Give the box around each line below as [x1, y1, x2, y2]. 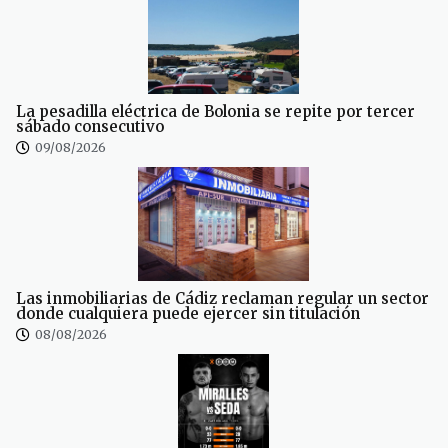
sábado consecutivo [16, 117, 164, 137]
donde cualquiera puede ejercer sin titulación [16, 304, 360, 324]
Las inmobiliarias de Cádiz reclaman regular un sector [16, 289, 429, 309]
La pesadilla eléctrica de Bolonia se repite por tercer [16, 102, 415, 122]
